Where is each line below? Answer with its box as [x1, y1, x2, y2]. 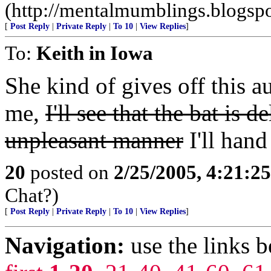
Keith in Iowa [36, 42, 153, 64]
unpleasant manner [5, 127, 183, 153]
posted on [25, 161, 114, 183]
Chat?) [5, 184, 59, 206]
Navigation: [5, 232, 125, 258]
